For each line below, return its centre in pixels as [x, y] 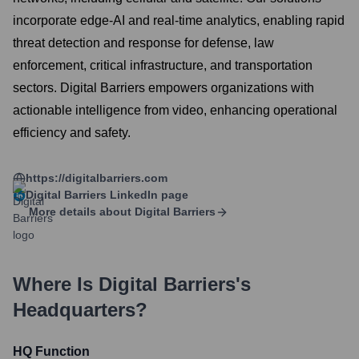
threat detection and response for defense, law [143, 43]
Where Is [56, 284]
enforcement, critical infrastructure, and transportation [163, 65]
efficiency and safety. [72, 133]
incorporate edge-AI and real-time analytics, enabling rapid [179, 20]
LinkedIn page [147, 195]
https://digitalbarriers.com [97, 178]
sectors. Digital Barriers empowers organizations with [163, 88]
